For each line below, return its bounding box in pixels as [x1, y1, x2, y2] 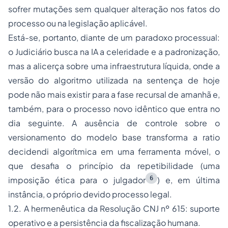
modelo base [86, 132, 141, 143]
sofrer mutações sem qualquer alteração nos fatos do [8, 4, 220, 15]
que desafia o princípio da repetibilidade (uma [8, 160, 220, 172]
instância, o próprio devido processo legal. [8, 189, 172, 200]
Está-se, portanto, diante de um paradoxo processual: [8, 32, 220, 43]
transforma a [141, 132, 203, 143]
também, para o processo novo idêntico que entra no [8, 103, 220, 115]
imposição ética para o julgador [8, 175, 146, 186]
